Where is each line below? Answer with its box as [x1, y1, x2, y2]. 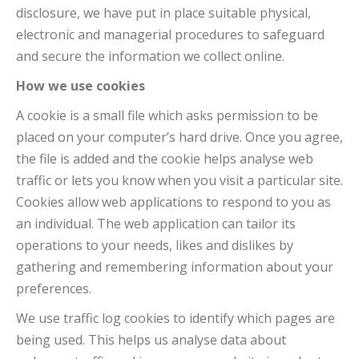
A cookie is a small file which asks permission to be [16, 107, 318, 124]
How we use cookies [16, 77, 145, 95]
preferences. [16, 280, 91, 297]
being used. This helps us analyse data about [16, 331, 286, 349]
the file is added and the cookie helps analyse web [16, 150, 313, 167]
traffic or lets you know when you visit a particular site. [16, 171, 343, 189]
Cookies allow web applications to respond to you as [16, 193, 331, 211]
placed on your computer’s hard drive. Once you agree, [16, 128, 343, 146]
